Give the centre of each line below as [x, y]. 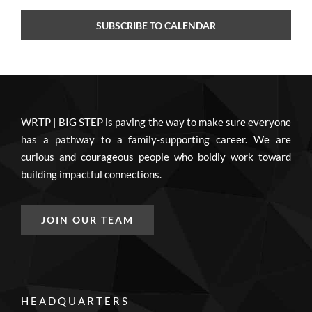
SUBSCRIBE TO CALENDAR [156, 25]
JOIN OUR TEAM [87, 219]
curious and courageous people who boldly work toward [156, 156]
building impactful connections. [91, 174]
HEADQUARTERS [75, 301]
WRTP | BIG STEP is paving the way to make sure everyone [156, 122]
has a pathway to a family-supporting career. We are [156, 139]
